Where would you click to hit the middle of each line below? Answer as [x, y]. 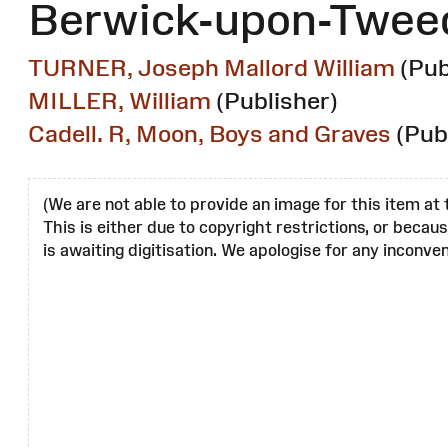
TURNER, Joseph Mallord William [211, 68]
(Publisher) [277, 101]
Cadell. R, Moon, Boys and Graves [209, 134]
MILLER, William [119, 101]
